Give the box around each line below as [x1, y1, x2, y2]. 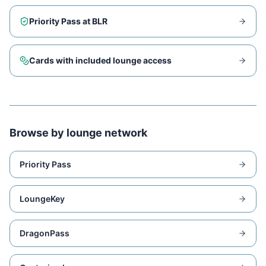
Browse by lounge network [9, 126, 147, 139]
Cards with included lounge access [29, 55, 172, 65]
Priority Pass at [29, 16, 92, 26]
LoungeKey [20, 194, 65, 204]
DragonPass [20, 228, 69, 238]
